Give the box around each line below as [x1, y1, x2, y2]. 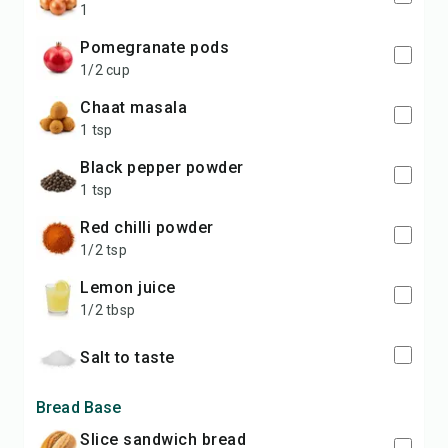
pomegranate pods [90, 38, 229, 57]
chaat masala [91, 98, 187, 117]
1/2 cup [80, 62, 130, 78]
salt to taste [90, 348, 175, 367]
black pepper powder [90, 158, 244, 177]
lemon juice [89, 278, 176, 297]
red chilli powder [90, 218, 214, 237]
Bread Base [36, 398, 122, 417]
